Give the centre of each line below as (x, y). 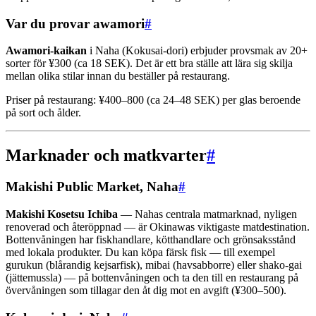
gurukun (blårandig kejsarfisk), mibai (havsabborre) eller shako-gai (154, 265)
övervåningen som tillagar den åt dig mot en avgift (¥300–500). (146, 290)
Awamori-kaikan (46, 51)
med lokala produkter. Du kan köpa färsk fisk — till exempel (140, 252)
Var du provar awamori (75, 23)
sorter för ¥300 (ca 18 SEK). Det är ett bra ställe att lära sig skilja (149, 63)
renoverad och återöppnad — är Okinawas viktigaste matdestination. (158, 227)
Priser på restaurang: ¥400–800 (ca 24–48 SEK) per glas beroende (153, 100)
